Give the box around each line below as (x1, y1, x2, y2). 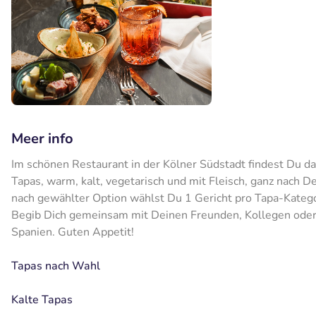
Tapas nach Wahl (11, 258, 103, 274)
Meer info (11, 129, 73, 149)
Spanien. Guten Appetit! (11, 224, 134, 241)
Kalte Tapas (11, 292, 73, 308)
